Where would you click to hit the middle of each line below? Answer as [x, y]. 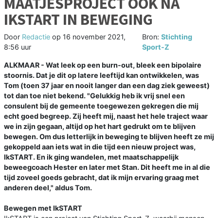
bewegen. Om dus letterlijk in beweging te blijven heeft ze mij [109, 137]
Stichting [176, 37]
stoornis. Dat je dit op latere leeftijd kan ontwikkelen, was [101, 75]
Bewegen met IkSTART [43, 208]
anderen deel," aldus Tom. [48, 188]
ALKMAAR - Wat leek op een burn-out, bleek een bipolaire [103, 65]
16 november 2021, [94, 37]
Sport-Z [155, 47]
